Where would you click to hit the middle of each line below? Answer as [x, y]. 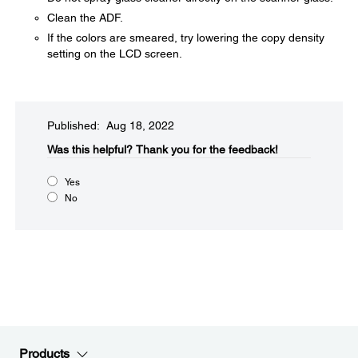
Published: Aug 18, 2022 [111, 125]
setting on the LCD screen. [115, 54]
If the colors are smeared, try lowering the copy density [186, 38]
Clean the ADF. [85, 18]
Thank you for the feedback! [207, 149]
